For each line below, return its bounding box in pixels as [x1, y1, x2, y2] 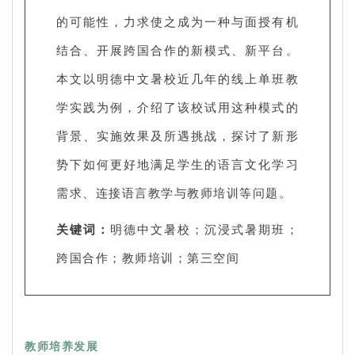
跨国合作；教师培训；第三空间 [56, 249, 239, 265]
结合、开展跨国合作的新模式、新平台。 [56, 41, 299, 58]
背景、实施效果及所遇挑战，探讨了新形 [56, 127, 299, 143]
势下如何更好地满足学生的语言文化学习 [56, 155, 299, 172]
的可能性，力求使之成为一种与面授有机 [56, 13, 299, 29]
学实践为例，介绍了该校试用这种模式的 [56, 98, 299, 115]
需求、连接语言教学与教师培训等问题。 [56, 184, 292, 200]
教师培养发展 [25, 338, 98, 353]
